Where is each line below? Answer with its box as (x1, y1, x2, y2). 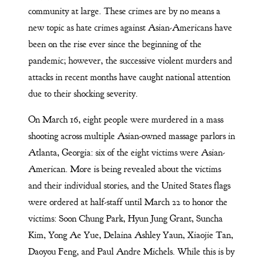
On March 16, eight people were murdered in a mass (28, 113, 223, 126)
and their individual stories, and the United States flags (28, 179, 230, 192)
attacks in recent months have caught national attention (28, 71, 230, 83)
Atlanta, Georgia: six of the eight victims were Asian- (28, 146, 225, 159)
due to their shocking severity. (28, 87, 140, 100)
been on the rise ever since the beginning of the (28, 38, 202, 50)
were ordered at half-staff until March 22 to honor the (28, 196, 227, 208)
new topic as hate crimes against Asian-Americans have (28, 21, 232, 34)
